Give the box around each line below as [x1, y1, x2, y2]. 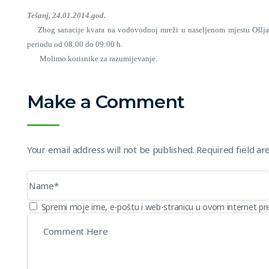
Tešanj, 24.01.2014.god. [27, 11, 106, 20]
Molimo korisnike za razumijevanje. [27, 54, 157, 63]
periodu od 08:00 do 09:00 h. [27, 40, 122, 49]
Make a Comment [27, 91, 185, 113]
